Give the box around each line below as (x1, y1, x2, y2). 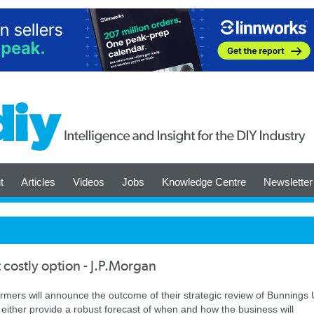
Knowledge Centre (162, 176, 246, 188)
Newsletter (264, 176, 313, 188)
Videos (73, 176, 104, 188)
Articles (21, 176, 55, 188)
